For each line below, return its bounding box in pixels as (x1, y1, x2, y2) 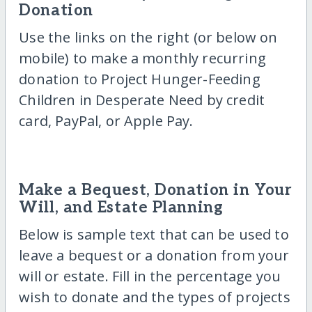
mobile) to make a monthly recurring (19, 48, 266, 68)
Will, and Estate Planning (19, 198, 224, 217)
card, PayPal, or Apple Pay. (19, 111, 194, 130)
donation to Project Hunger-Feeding (19, 69, 260, 88)
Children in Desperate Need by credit (19, 90, 265, 109)
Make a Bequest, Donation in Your (19, 180, 292, 200)
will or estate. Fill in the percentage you (19, 267, 281, 286)
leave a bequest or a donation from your (19, 246, 290, 265)
